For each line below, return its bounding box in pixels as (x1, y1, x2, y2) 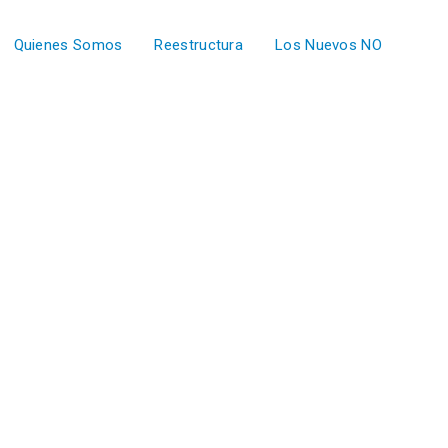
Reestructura (154, 36, 244, 54)
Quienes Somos (13, 36, 123, 54)
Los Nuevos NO (275, 36, 382, 54)
